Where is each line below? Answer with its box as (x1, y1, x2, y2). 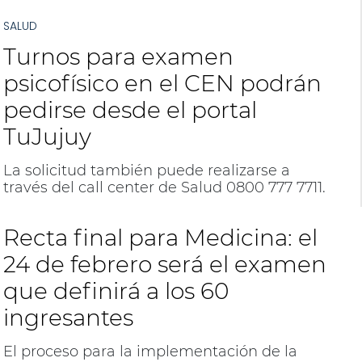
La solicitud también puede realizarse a (2, 162, 290, 179)
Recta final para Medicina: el (2, 224, 318, 251)
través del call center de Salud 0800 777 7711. (2, 179, 326, 196)
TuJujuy (2, 123, 91, 150)
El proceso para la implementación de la (2, 343, 297, 360)
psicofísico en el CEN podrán (2, 69, 322, 97)
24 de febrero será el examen (2, 250, 326, 278)
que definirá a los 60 (2, 277, 229, 305)
